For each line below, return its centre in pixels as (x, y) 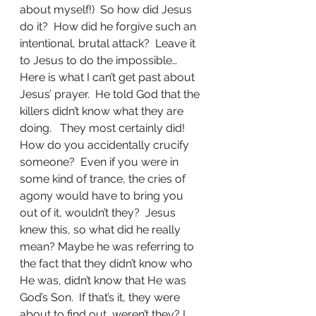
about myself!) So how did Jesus (107, 9)
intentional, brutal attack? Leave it (109, 43)
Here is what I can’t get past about (109, 77)
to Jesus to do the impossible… (98, 60)
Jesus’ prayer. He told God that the (111, 94)
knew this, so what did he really (102, 229)
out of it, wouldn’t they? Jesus (99, 212)
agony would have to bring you (103, 195)
